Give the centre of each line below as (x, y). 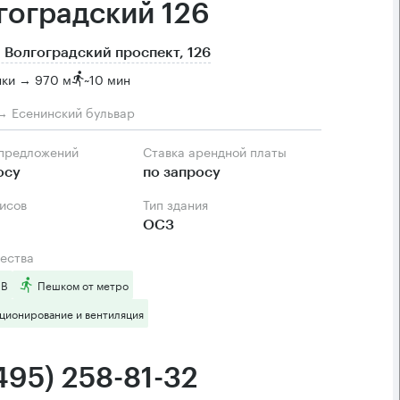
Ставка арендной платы (219, 151)
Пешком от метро (83, 284)
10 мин (110, 78)
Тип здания (179, 204)
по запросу (182, 172)
